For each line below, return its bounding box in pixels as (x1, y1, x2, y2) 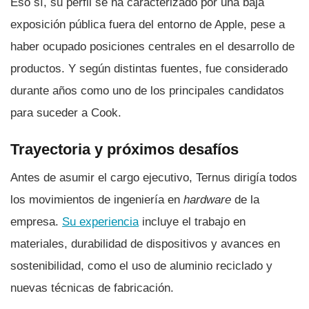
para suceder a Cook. (10, 106, 121, 119)
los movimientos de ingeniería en (10, 193, 183, 207)
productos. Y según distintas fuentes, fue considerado (10, 61, 288, 75)
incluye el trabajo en (139, 215, 246, 229)
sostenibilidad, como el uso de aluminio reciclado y (10, 259, 272, 273)
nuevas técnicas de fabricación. (10, 281, 174, 295)
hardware (183, 193, 231, 207)
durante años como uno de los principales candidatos (10, 83, 284, 97)
